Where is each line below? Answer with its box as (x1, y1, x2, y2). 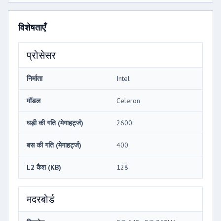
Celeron (116, 96, 140, 105)
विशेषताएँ (18, 21, 46, 33)
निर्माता (27, 74, 42, 83)
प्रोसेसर (27, 48, 56, 61)
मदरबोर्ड (27, 192, 54, 205)
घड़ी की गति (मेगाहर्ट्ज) (27, 118, 83, 127)
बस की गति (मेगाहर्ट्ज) (27, 140, 81, 149)
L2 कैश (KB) (27, 162, 61, 172)
